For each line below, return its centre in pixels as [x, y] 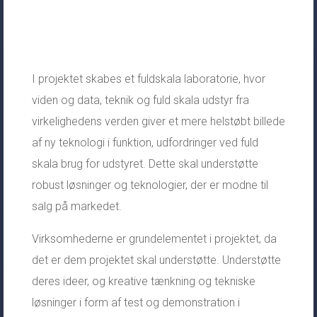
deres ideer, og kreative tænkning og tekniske [143, 281]
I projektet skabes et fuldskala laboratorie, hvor [148, 79]
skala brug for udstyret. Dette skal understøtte [145, 163]
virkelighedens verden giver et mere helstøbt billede [158, 121]
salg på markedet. [76, 206]
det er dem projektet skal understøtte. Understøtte [156, 260]
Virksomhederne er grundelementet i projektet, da [154, 238]
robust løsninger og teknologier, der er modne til [150, 185]
